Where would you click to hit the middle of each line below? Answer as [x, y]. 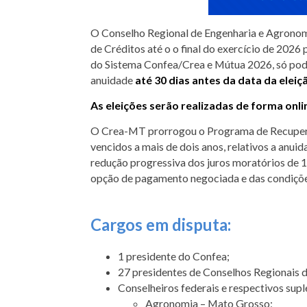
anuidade [113, 79]
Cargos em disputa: [161, 224]
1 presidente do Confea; [174, 256]
